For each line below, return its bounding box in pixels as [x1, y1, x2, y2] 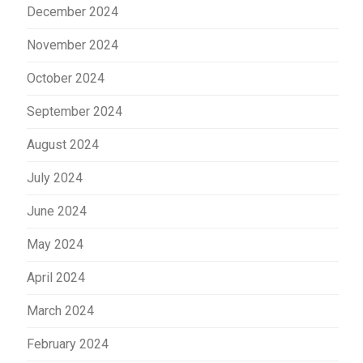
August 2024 [27, 136, 99, 152]
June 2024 [27, 203, 87, 219]
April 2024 [27, 269, 85, 285]
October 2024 [27, 70, 105, 86]
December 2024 [27, 3, 118, 19]
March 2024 [27, 302, 94, 318]
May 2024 [27, 236, 83, 252]
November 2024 [27, 36, 118, 53]
